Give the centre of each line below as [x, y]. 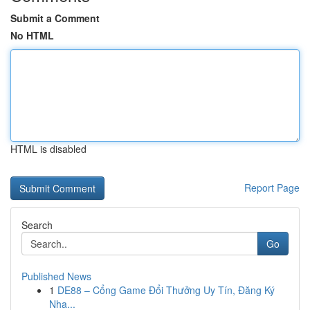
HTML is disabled [48, 149]
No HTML [32, 35]
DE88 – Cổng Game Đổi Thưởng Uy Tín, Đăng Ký [166, 290]
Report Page [272, 188]
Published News [56, 276]
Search [37, 225]
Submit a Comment [55, 18]
